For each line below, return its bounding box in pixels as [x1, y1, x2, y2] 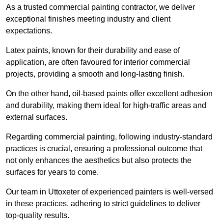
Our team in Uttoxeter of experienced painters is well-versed [6, 188, 213, 196]
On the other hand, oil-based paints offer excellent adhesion [6, 89, 213, 98]
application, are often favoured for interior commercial [6, 58, 190, 67]
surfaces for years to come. [6, 168, 101, 177]
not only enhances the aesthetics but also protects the [6, 156, 192, 165]
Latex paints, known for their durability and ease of [6, 46, 180, 55]
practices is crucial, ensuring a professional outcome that [6, 144, 202, 153]
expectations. [6, 27, 52, 35]
